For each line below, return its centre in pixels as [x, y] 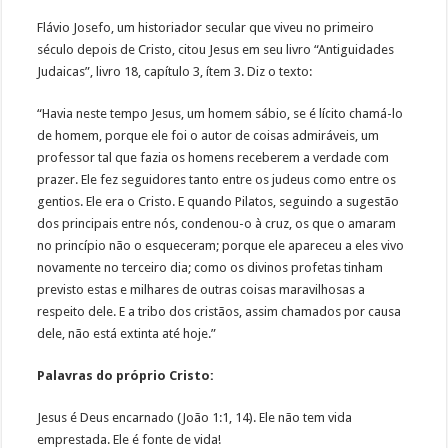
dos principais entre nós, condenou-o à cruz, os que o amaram [217, 224]
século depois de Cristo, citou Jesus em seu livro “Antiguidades [216, 50]
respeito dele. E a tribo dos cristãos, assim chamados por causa [219, 312]
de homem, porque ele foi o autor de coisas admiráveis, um [208, 136]
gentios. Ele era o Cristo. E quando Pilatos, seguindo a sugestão [218, 202]
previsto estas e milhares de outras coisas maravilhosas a [201, 290]
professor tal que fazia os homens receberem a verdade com [213, 158]
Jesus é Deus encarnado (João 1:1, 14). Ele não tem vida [195, 418]
